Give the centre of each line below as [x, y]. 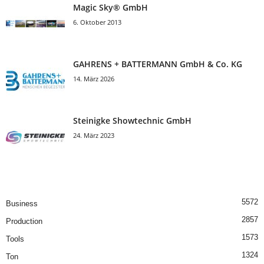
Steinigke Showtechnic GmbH [132, 121]
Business [22, 204]
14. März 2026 [94, 79]
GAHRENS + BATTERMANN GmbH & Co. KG [158, 64]
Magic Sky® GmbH [110, 8]
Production [24, 222]
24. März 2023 [94, 136]
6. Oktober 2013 [97, 22]
